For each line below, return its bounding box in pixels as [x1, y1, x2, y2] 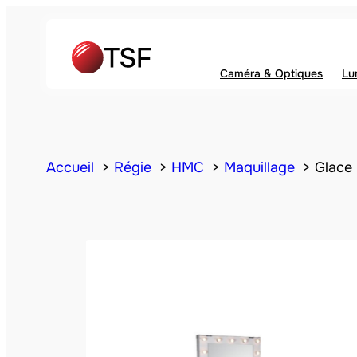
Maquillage [224, 159, 295, 176]
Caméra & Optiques [220, 66, 323, 80]
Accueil [46, 159, 94, 176]
